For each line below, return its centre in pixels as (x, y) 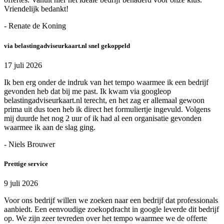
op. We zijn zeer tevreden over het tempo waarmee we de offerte (105, 218)
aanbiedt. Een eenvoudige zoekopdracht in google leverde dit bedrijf (111, 209)
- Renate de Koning (35, 26)
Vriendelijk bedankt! (36, 9)
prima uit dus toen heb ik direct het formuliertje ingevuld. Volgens (107, 109)
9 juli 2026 (21, 183)
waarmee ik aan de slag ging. (50, 127)
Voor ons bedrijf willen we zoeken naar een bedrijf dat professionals (111, 200)
